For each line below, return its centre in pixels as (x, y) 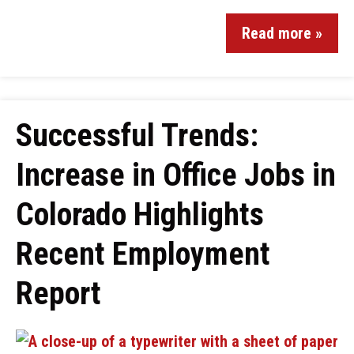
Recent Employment (143, 254)
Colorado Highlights (140, 215)
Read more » (282, 33)
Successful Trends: (137, 136)
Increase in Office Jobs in (176, 175)
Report (58, 294)
